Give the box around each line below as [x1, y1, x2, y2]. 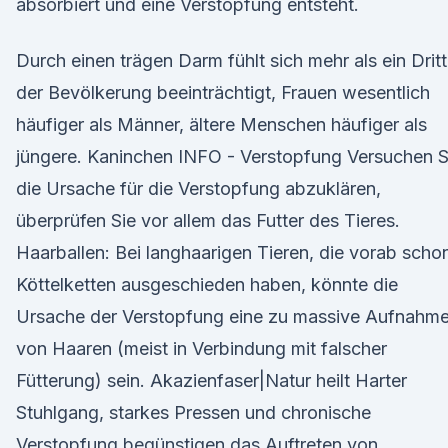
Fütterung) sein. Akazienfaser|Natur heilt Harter [16, 370, 407, 391]
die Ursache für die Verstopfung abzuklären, [16, 178, 381, 199]
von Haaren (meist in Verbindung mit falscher [16, 338, 387, 359]
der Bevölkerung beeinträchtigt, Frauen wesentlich [16, 82, 430, 103]
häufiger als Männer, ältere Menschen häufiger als [16, 114, 427, 135]
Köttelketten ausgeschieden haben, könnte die [16, 274, 398, 295]
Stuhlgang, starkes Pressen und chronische [16, 402, 371, 423]
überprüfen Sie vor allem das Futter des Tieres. [16, 210, 400, 231]
